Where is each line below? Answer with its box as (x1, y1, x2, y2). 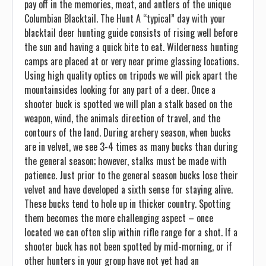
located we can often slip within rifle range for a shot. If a (24, 225, 237, 239)
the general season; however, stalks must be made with (24, 154, 227, 168)
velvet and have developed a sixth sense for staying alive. (24, 182, 233, 197)
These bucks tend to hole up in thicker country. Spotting (24, 197, 230, 211)
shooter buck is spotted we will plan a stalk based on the (24, 97, 232, 111)
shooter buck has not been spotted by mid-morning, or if (24, 239, 232, 254)
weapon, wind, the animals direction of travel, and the (24, 111, 220, 125)
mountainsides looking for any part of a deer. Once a (24, 83, 216, 97)
